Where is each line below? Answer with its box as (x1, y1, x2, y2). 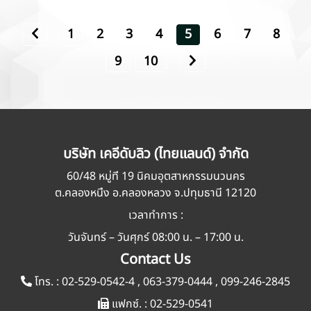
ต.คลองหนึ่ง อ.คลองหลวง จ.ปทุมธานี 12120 (55, 185, 256, 202)
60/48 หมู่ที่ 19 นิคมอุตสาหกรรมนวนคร (66, 168, 245, 185)
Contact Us (120, 249, 191, 271)
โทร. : (32, 274, 62, 291)
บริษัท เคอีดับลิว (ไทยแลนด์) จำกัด (62, 144, 249, 165)
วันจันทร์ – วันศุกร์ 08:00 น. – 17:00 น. (67, 229, 244, 246)
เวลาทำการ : (128, 207, 183, 224)
